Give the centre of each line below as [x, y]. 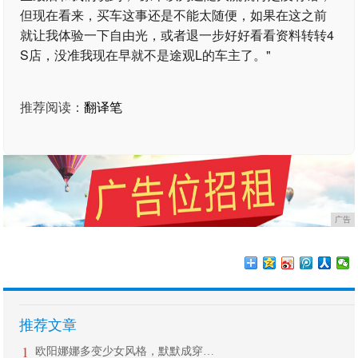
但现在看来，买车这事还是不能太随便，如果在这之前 [174, 15]
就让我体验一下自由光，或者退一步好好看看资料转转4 [177, 35]
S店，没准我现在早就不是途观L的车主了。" [146, 55]
